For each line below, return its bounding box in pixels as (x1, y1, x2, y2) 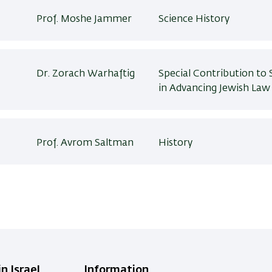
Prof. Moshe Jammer (36, 15, 132, 24)
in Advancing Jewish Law (158, 84, 270, 93)
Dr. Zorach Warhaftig (36, 69, 135, 79)
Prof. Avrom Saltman (36, 138, 134, 148)
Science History (158, 15, 229, 24)
